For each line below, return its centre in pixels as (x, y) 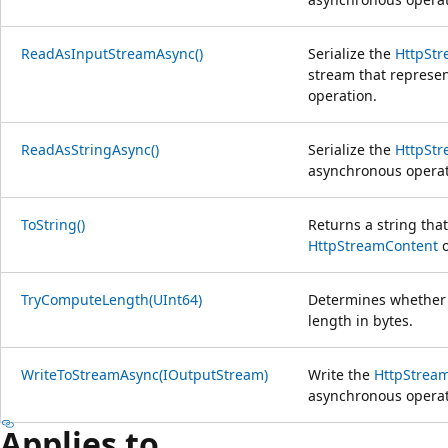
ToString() (53, 224)
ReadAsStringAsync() (90, 149)
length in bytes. (360, 320)
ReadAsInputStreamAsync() (112, 53)
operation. (342, 95)
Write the (341, 374)
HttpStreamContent (373, 245)
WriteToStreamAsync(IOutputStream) (144, 374)
